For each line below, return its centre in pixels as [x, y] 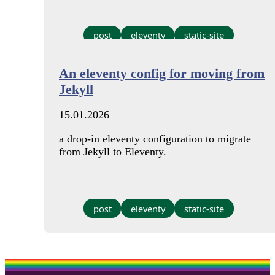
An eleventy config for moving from [162, 73]
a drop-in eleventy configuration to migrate [155, 139]
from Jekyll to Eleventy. [113, 152]
